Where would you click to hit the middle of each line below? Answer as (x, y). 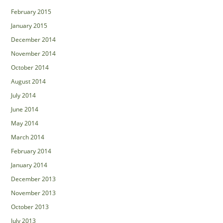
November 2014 (34, 53)
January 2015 (29, 25)
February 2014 (31, 151)
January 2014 (29, 165)
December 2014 (34, 39)
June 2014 (25, 109)
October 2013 (30, 207)
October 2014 (30, 67)
